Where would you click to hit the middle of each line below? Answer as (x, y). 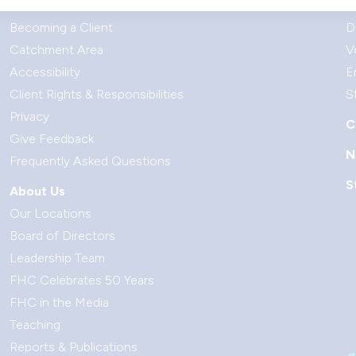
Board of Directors (62, 236)
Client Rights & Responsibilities (96, 94)
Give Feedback (51, 139)
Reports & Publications (73, 347)
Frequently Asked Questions (90, 161)
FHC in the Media (59, 302)
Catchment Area (56, 50)
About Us (37, 191)
